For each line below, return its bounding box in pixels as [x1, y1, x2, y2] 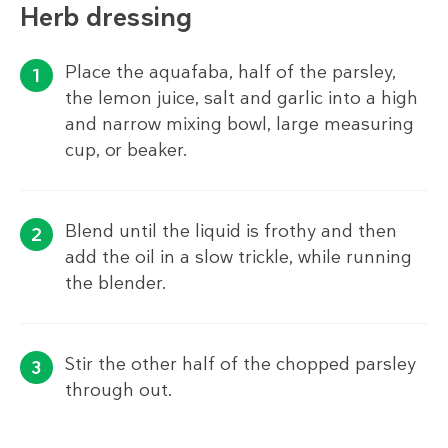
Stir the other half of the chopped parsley [65, 352, 416, 377]
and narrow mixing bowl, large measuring [65, 112, 414, 137]
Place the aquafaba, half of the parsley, [65, 60, 396, 85]
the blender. [65, 271, 167, 296]
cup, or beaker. [65, 138, 188, 163]
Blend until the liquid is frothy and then [65, 219, 397, 244]
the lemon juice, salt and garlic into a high [65, 86, 418, 111]
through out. [65, 378, 173, 403]
